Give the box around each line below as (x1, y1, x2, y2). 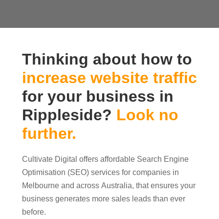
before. (22, 208, 46, 217)
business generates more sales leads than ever (22, 195, 185, 203)
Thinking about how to (22, 50, 192, 68)
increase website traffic (22, 69, 197, 87)
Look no (116, 106, 178, 124)
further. (22, 125, 76, 143)
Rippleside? (22, 106, 116, 124)
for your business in (22, 88, 174, 106)
